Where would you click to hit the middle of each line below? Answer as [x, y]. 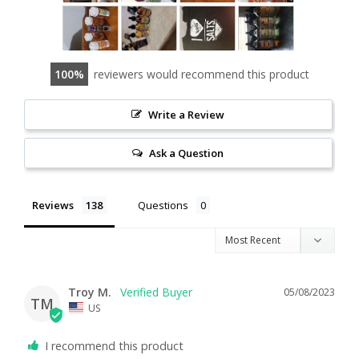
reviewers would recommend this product [201, 75]
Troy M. [90, 292]
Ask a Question [187, 153]
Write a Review [187, 115]
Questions [163, 206]
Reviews [53, 206]
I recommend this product [114, 345]
